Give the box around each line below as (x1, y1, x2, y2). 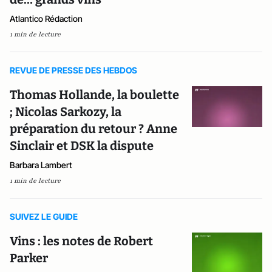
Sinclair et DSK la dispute (10, 138, 154, 153)
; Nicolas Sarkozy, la (10, 104, 121, 119)
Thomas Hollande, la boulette (10, 87, 179, 102)
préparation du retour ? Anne (10, 121, 177, 136)
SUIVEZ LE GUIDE (10, 211, 78, 222)
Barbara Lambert (10, 160, 72, 170)
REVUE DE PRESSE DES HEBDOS (10, 65, 137, 75)
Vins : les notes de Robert (10, 234, 153, 248)
